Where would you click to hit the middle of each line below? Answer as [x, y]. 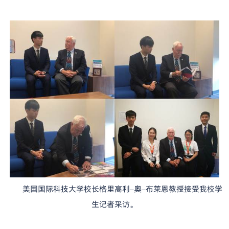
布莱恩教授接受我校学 [184, 189]
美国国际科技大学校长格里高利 [76, 189]
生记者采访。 [114, 204]
